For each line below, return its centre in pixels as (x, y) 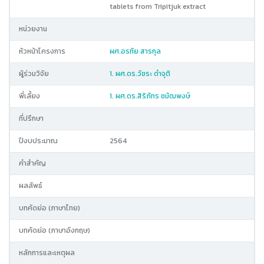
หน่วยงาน (33, 29)
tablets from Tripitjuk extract (158, 6)
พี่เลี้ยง (29, 96)
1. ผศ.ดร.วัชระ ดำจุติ (140, 74)
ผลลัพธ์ (31, 186)
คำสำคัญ (32, 163)
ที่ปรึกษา (31, 118)
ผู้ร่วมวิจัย (34, 74)
